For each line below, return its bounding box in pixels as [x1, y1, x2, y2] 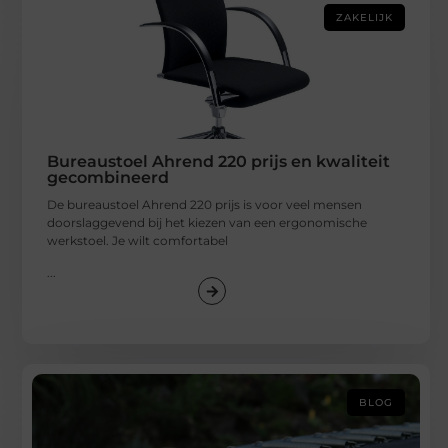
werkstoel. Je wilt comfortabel [47, 232, 229, 248]
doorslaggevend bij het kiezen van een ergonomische [47, 214, 368, 230]
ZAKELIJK [336, 10, 394, 24]
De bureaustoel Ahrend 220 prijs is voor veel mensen [47, 196, 363, 212]
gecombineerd [47, 167, 170, 187]
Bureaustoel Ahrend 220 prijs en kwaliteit [47, 151, 391, 171]
